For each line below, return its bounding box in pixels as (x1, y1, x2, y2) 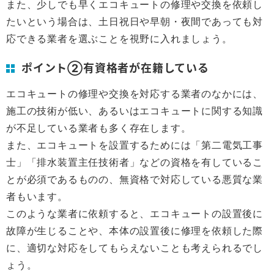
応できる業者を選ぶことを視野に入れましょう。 (6, 32, 232, 45)
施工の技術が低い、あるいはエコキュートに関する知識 (6, 105, 263, 117)
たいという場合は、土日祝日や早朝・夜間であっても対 (6, 15, 263, 28)
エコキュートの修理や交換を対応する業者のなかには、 (6, 87, 263, 100)
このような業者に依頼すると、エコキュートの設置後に (6, 207, 263, 220)
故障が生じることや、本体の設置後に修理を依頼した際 (6, 224, 263, 237)
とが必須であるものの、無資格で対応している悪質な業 (6, 173, 263, 185)
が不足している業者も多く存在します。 (6, 122, 191, 134)
